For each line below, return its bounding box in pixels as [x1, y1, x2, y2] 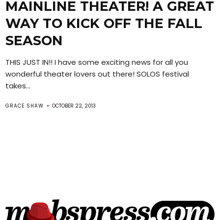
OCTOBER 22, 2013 [52, 102, 96, 110]
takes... [5, 80, 31, 91]
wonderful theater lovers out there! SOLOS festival [5, 68, 190, 79]
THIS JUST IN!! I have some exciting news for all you [5, 56, 189, 67]
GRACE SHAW [5, 102, 44, 110]
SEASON [5, 32, 63, 49]
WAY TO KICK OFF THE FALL [5, 15, 203, 31]
